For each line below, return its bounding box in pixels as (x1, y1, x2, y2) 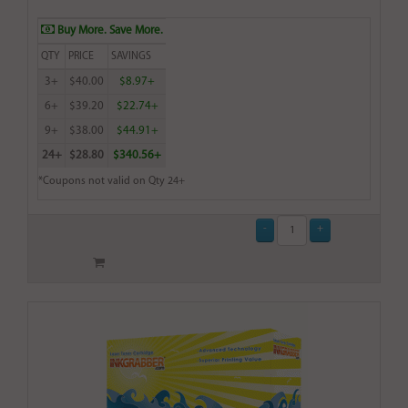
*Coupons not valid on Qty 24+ (38, 176, 185, 188)
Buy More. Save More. (55, 25, 163, 37)
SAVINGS (111, 51, 151, 63)
